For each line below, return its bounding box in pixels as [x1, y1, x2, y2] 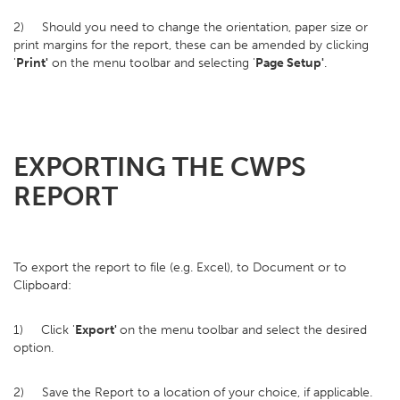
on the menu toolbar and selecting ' [48, 55, 255, 71]
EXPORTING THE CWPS [13, 151, 306, 183]
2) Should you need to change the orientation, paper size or [13, 20, 368, 35]
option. [13, 340, 54, 355]
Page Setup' [255, 55, 324, 71]
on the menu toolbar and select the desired [120, 322, 367, 337]
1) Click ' [13, 322, 75, 337]
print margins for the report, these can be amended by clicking [13, 37, 369, 53]
